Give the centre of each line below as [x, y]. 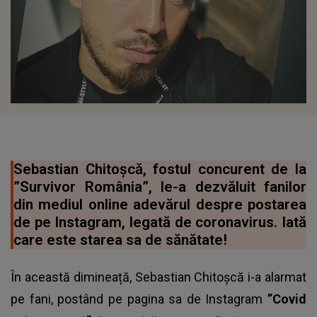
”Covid [287, 299]
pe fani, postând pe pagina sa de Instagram [139, 299]
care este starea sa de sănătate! [120, 240]
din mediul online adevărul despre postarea [160, 205]
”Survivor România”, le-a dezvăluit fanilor [160, 187]
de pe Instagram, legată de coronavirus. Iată [160, 223]
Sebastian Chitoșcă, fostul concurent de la [160, 169]
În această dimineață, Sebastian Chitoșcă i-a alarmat [158, 277]
